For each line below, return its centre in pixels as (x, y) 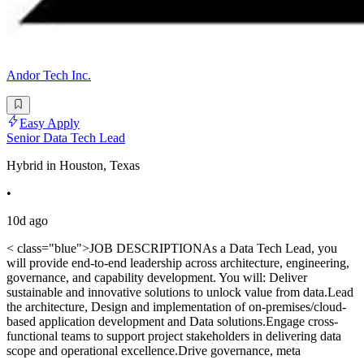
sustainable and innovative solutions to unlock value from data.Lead (180, 292)
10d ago (27, 220)
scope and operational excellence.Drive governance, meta (154, 350)
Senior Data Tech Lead (66, 137)
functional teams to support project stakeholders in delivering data (174, 336)
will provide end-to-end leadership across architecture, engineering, (178, 262)
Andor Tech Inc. (49, 76)
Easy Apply (50, 123)
